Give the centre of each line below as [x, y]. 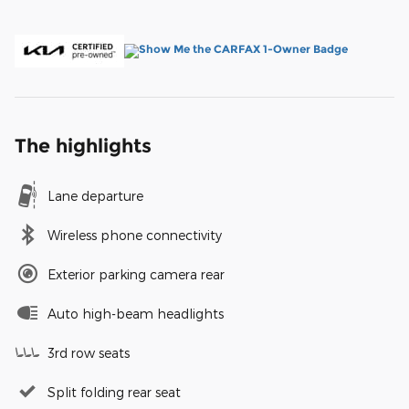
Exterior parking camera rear [136, 274]
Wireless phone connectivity [135, 235]
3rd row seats [89, 353]
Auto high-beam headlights [136, 314]
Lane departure [95, 196]
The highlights [83, 146]
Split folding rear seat [114, 392]
